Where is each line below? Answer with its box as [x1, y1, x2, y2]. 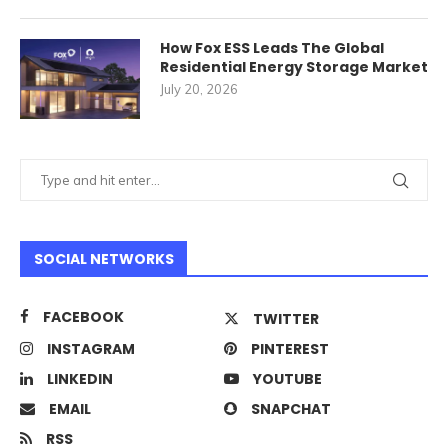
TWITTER [253, 309, 319, 330]
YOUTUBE [253, 369, 322, 390]
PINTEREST [251, 339, 329, 360]
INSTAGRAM [47, 339, 135, 360]
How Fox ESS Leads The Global [160, 38, 384, 59]
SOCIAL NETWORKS [34, 249, 174, 270]
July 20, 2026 [160, 81, 238, 98]
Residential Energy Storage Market [160, 57, 428, 78]
